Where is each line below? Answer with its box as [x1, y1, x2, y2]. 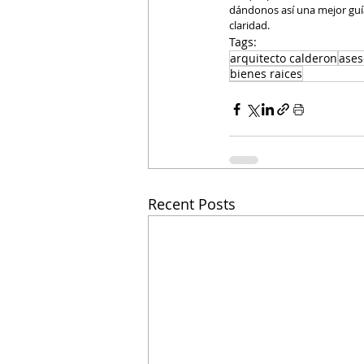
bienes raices [230, 66, 302, 82]
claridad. [229, 18, 270, 33]
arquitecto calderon [230, 50, 337, 67]
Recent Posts [148, 194, 236, 214]
